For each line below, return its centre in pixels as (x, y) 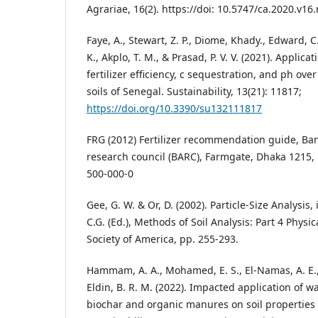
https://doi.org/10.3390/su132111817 (174, 109)
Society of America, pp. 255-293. (163, 239)
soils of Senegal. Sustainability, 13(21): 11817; (194, 92)
